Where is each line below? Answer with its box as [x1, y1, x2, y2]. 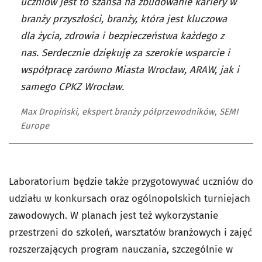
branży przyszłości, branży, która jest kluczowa [20, 13, 227, 26]
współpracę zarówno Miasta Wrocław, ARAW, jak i [20, 64, 239, 77]
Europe [20, 120, 49, 132]
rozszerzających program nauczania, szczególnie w [9, 243, 233, 256]
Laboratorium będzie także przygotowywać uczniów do [9, 175, 253, 188]
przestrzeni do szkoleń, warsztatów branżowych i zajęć [9, 226, 252, 239]
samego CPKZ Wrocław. [20, 81, 124, 94]
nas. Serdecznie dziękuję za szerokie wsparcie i [20, 47, 230, 60]
